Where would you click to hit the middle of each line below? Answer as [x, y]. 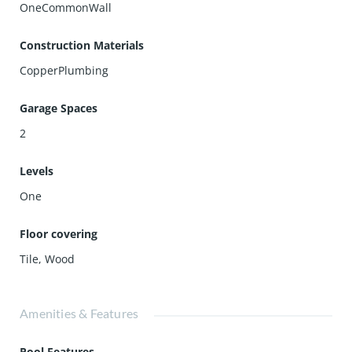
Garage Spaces [59, 108]
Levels [37, 171]
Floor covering [59, 234]
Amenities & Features [79, 313]
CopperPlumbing [64, 70]
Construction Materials [82, 45]
